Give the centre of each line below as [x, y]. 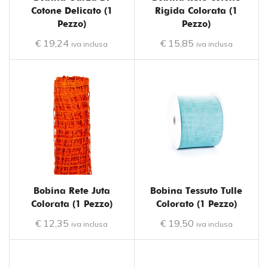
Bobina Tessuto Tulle [197, 191]
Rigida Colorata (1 [197, 10]
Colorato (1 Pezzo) [196, 204]
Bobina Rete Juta [71, 191]
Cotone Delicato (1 [71, 10]
